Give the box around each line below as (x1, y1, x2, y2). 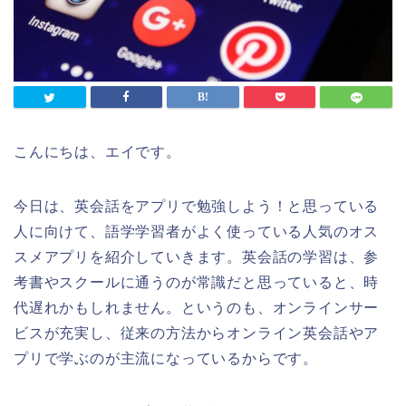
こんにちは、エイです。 (14, 144, 181, 160)
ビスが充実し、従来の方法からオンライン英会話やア (14, 325, 380, 342)
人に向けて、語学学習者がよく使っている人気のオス (14, 224, 380, 240)
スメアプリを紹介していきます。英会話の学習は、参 (14, 249, 380, 266)
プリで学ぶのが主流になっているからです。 (14, 351, 318, 367)
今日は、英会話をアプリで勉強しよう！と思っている (14, 198, 380, 215)
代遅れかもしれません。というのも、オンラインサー (14, 300, 380, 316)
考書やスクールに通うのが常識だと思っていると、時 (14, 275, 380, 291)
